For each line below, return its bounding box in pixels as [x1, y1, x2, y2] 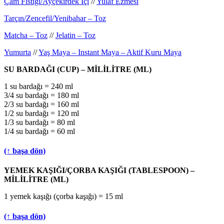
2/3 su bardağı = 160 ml [4, 99, 79, 108]
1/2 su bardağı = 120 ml [4, 108, 79, 117]
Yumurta [4, 47, 31, 56]
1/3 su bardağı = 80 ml [4, 117, 75, 126]
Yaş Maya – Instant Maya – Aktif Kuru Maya [38, 47, 181, 56]
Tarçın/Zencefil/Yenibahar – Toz [4, 13, 106, 22]
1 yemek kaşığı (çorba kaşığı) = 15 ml [4, 192, 123, 201]
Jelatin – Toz [55, 30, 95, 39]
